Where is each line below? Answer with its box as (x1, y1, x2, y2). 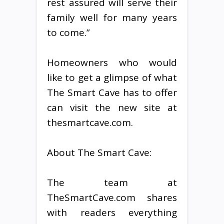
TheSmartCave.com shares (47, 190, 177, 204)
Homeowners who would (47, 55, 177, 69)
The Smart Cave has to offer (47, 85, 177, 99)
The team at (47, 175, 177, 189)
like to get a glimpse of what (47, 70, 177, 84)
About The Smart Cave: (47, 145, 151, 159)
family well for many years (47, 10, 177, 24)
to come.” (47, 25, 90, 39)
